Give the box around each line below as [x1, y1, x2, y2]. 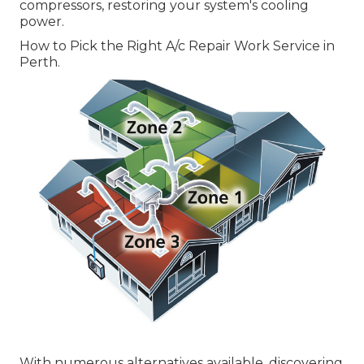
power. [19, 14, 64, 30]
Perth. [19, 54, 60, 71]
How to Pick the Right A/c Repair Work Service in [19, 38, 335, 54]
